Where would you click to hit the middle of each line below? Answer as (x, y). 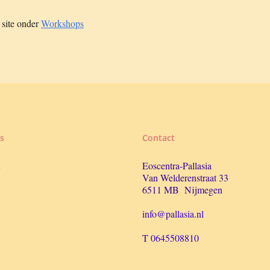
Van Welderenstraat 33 (185, 177)
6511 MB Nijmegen (182, 190)
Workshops (62, 23)
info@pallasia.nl (173, 214)
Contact (158, 138)
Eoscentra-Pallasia (177, 165)
